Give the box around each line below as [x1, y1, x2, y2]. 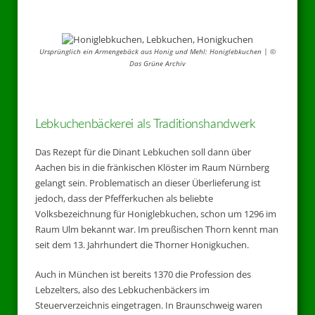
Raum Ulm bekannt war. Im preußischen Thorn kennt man [35, 223, 278, 236]
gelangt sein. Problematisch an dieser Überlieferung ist [35, 176, 261, 190]
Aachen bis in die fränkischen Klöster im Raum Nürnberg [35, 161, 269, 174]
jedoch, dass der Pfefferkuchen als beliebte [35, 192, 213, 205]
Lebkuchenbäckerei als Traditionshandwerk [35, 118, 256, 131]
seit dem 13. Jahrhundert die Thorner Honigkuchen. [35, 238, 249, 252]
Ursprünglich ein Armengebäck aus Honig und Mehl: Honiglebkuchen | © [39, 46, 276, 56]
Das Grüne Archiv [129, 58, 186, 68]
